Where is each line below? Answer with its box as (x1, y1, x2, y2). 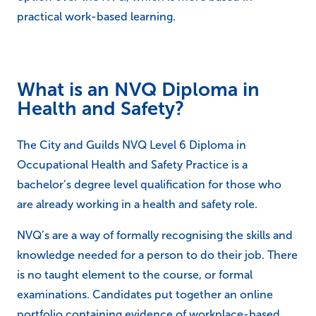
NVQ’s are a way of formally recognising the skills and (17, 229, 293, 241)
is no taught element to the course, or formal (17, 268, 253, 281)
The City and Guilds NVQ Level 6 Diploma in (17, 138, 246, 151)
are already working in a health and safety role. (17, 197, 257, 210)
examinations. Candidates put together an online (17, 288, 273, 300)
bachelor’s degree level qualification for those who (17, 178, 281, 190)
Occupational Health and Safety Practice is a (17, 158, 248, 171)
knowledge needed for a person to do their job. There (17, 248, 298, 261)
